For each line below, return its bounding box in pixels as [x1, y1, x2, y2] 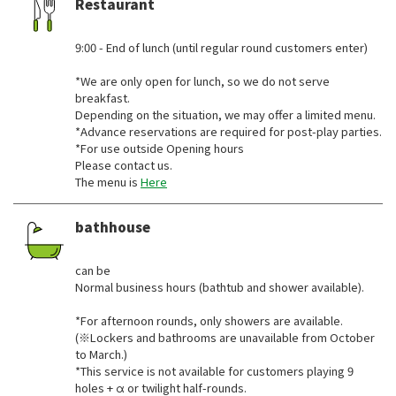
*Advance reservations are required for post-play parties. [75, 123, 382, 141]
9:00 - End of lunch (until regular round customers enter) [75, 39, 368, 57]
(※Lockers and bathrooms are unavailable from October [75, 329, 375, 346]
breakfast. [75, 89, 130, 107]
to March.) [75, 346, 127, 363]
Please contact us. [75, 156, 172, 174]
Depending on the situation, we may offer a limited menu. [75, 106, 376, 124]
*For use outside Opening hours [75, 140, 244, 157]
